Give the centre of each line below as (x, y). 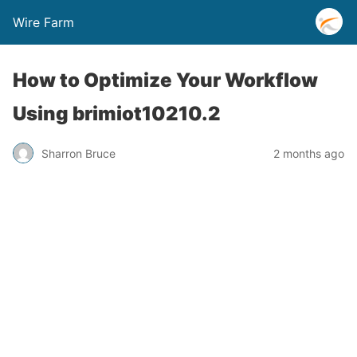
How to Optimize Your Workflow (165, 80)
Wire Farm (43, 22)
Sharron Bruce (78, 153)
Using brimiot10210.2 (117, 114)
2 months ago (309, 153)
